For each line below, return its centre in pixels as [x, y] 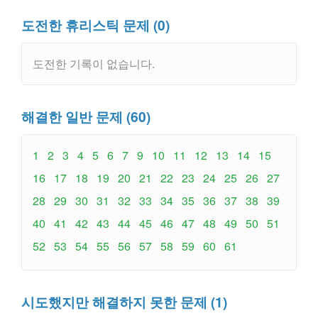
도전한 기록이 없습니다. [94, 64]
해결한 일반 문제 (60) [86, 117]
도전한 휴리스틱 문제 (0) [95, 25]
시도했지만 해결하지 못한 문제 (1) [124, 302]
